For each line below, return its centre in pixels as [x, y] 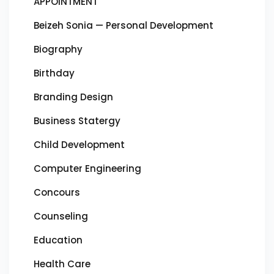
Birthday [54, 73]
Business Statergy [77, 121]
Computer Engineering [87, 168]
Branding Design [73, 97]
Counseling [61, 216]
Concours [57, 192]
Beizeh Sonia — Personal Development [124, 25]
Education [58, 240]
